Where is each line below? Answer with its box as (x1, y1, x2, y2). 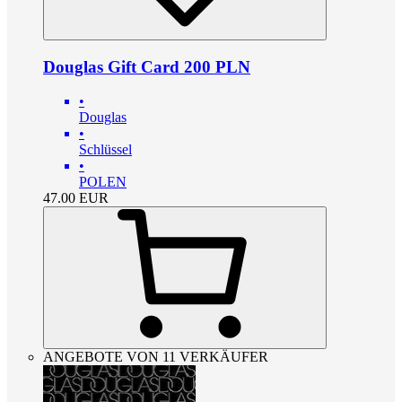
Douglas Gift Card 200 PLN (43, 57, 250, 76)
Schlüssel (79, 142, 132, 158)
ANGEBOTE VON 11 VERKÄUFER (43, 349, 268, 365)
